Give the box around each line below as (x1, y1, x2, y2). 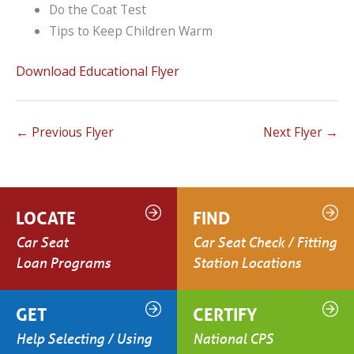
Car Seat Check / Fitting (193, 232, 337, 250)
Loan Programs (16, 253, 111, 271)
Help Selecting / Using (16, 329, 155, 347)
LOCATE (16, 206, 76, 228)
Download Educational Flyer (16, 62, 179, 80)
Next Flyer (263, 123, 326, 141)
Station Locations (193, 253, 301, 271)
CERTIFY (193, 303, 258, 325)
